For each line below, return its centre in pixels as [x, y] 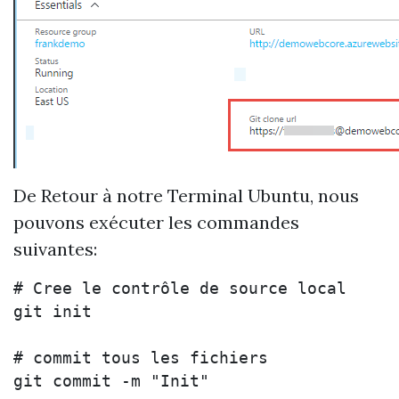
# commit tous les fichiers [141, 358]
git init [53, 312]
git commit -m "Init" [111, 381]
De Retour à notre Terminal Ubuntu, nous [186, 195]
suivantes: [55, 249]
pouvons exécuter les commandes [156, 222]
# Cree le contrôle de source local [180, 289]
